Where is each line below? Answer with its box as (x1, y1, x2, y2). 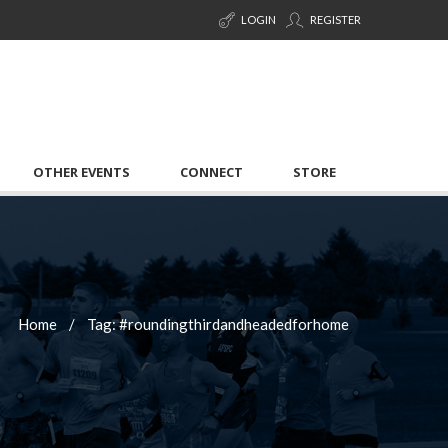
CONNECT (180, 162, 243, 181)
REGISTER (308, 13, 361, 26)
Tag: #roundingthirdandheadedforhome (87, 314, 349, 332)
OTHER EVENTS (33, 162, 130, 181)
